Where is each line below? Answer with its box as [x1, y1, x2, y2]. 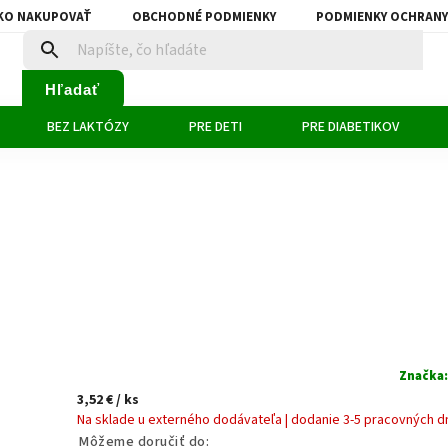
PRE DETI [189, 117, 242, 137]
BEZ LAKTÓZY [47, 117, 129, 137]
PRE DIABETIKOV [302, 117, 399, 137]
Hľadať [45, 80, 100, 98]
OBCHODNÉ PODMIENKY [132, 7, 276, 26]
